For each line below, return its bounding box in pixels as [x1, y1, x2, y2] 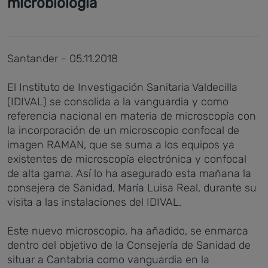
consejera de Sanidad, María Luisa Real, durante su [7, 181, 257, 194]
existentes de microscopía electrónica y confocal [7, 153, 246, 166]
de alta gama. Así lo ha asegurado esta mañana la [7, 167, 251, 180]
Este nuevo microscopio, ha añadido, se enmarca [7, 224, 248, 237]
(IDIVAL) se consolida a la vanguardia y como [7, 95, 229, 108]
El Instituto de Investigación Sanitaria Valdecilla [7, 81, 237, 94]
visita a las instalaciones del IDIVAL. [7, 196, 181, 209]
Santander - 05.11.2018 [7, 52, 118, 65]
